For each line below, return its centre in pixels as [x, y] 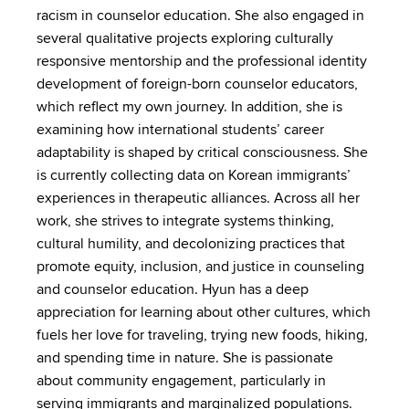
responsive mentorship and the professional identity [202, 61]
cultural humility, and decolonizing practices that [191, 244]
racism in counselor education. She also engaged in [200, 16]
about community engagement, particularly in [181, 381]
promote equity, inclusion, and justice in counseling [200, 267]
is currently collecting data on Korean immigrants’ [194, 175]
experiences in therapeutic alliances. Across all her [198, 198]
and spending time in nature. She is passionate [185, 358]
